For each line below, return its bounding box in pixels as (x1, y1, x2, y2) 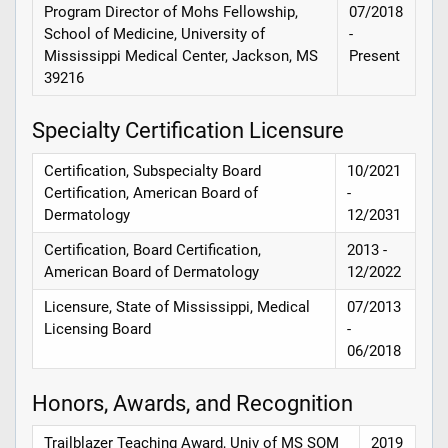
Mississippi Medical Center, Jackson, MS (44, 46, 319, 65)
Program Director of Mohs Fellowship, (44, 2, 299, 21)
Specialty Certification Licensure (32, 117, 344, 144)
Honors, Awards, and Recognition (32, 389, 353, 416)
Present (349, 46, 401, 65)
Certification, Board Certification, (44, 240, 262, 259)
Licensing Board (44, 319, 152, 338)
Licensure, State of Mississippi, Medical (44, 297, 311, 316)
